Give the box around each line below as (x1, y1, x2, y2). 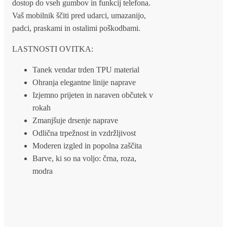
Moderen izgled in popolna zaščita (32, 141, 142, 150)
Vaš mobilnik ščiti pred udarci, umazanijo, (12, 11, 146, 20)
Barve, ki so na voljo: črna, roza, (32, 154, 136, 163)
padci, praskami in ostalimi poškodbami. (12, 23, 140, 32)
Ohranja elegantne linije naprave (32, 78, 136, 87)
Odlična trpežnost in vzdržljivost (32, 128, 136, 137)
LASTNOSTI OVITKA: (12, 44, 93, 53)
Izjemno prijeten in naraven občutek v (32, 90, 153, 99)
